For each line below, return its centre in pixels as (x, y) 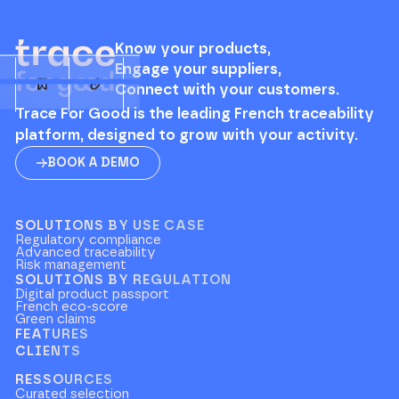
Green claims (56, 319)
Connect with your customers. (227, 90)
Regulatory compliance (89, 240)
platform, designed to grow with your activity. (187, 136)
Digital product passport (93, 294)
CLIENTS (49, 351)
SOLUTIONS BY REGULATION (124, 280)
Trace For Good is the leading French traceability (195, 114)
